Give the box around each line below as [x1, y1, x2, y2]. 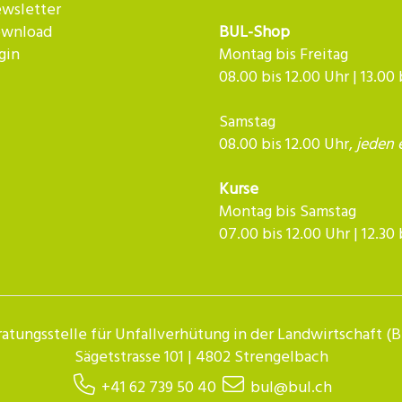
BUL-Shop [219, 20, 290, 47]
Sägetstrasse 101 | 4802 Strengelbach [74, 345, 328, 371]
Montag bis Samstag [219, 199, 356, 226]
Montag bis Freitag [219, 42, 348, 69]
